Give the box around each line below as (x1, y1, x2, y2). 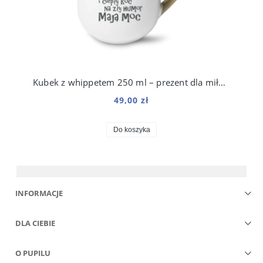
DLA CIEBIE (15, 218, 55, 229)
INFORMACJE (15, 188, 63, 199)
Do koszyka (113, 126, 150, 134)
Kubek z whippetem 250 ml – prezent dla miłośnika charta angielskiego (218, 76, 226, 89)
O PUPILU (15, 248, 50, 259)
